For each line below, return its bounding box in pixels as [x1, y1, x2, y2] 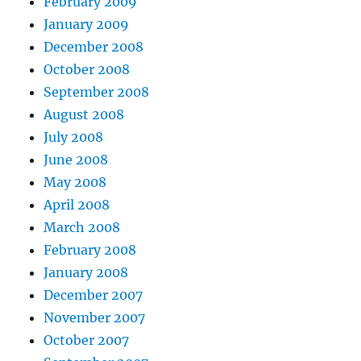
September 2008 [44, 84, 150, 101]
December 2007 [44, 287, 143, 304]
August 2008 [44, 106, 125, 123]
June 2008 [44, 151, 109, 168]
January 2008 [44, 264, 129, 281]
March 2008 [44, 219, 121, 236]
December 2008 [44, 39, 144, 56]
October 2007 [44, 332, 130, 349]
